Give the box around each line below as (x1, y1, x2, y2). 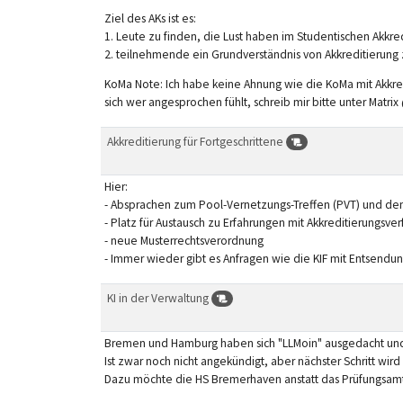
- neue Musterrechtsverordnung (103, 232, 264, 248)
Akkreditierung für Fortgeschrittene (106, 133, 286, 149)
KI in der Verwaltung (106, 290, 211, 306)
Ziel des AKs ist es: (103, 10, 196, 26)
